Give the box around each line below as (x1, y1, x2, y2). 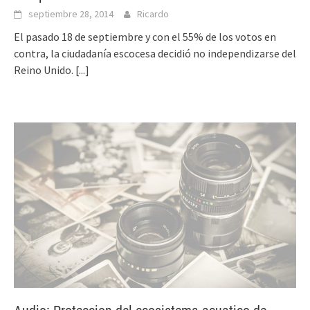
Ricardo (137, 8, 169, 21)
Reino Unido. (14, 63, 75, 77)
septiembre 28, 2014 (28, 8, 113, 21)
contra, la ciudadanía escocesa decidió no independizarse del (14, 46, 296, 61)
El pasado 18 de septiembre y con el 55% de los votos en (14, 30, 276, 44)
